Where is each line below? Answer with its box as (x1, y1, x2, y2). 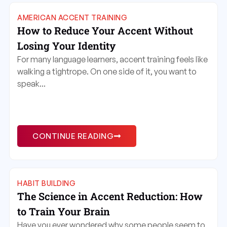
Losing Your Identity (17, 39, 116, 52)
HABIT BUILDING (17, 179, 75, 188)
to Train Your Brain (17, 205, 110, 218)
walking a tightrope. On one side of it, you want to (17, 66, 197, 77)
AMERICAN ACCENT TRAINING (17, 13, 127, 22)
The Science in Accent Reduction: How (17, 190, 203, 203)
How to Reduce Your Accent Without (17, 23, 193, 37)
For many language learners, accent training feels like (17, 54, 208, 64)
